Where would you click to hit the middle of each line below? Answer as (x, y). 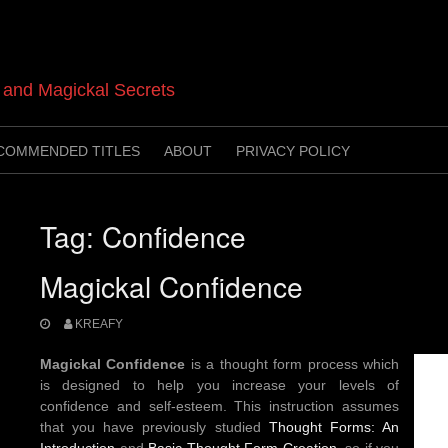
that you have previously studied (154, 426)
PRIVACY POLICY (293, 151)
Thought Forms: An (334, 426)
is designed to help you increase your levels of (219, 384)
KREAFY (98, 323)
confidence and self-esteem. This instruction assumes (219, 405)
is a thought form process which (292, 363)
